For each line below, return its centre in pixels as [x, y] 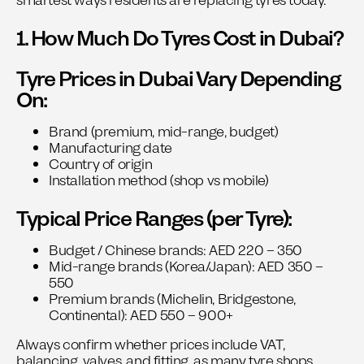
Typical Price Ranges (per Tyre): [154, 219]
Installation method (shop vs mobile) [159, 181]
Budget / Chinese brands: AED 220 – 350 [175, 251]
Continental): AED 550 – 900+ [141, 316]
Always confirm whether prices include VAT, [151, 345]
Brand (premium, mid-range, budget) [164, 132]
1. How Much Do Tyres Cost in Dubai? [180, 39]
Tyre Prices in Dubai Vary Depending [179, 80]
